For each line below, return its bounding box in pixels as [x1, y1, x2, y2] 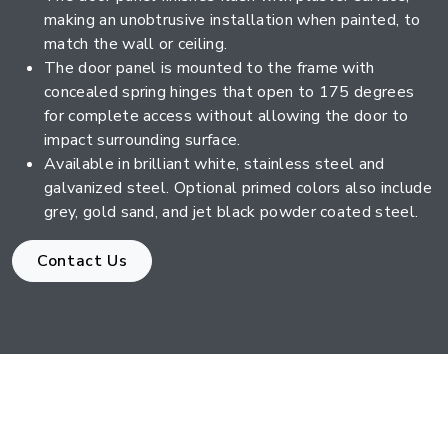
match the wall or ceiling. [44, 33, 228, 55]
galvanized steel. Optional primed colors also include [44, 177, 432, 199]
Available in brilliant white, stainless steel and [44, 153, 385, 175]
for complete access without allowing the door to [44, 105, 409, 127]
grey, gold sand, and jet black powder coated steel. [44, 201, 419, 223]
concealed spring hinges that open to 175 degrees [44, 81, 415, 103]
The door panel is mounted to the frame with [44, 57, 375, 79]
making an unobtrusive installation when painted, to [44, 9, 421, 31]
